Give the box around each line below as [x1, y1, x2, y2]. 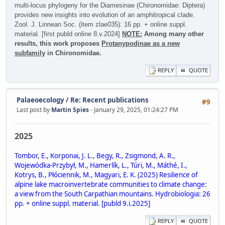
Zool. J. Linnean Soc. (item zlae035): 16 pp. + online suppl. [15, 21, 187, 29]
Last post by [17, 105, 51, 115]
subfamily [15, 49, 45, 57]
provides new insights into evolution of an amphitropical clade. [15, 11, 195, 19]
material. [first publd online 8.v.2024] [15, 30, 122, 38]
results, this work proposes [15, 40, 101, 48]
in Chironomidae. [45, 49, 101, 57]
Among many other [142, 30, 204, 38]
